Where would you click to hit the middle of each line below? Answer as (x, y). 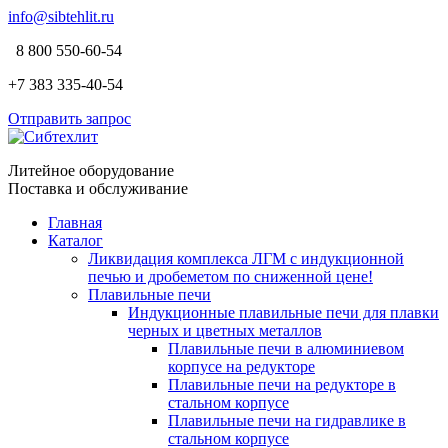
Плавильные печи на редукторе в (282, 384)
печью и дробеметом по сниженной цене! (230, 276)
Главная (75, 222)
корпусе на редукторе (241, 366)
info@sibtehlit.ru (61, 16)
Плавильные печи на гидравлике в (287, 420)
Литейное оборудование (91, 170)
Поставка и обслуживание (98, 188)
